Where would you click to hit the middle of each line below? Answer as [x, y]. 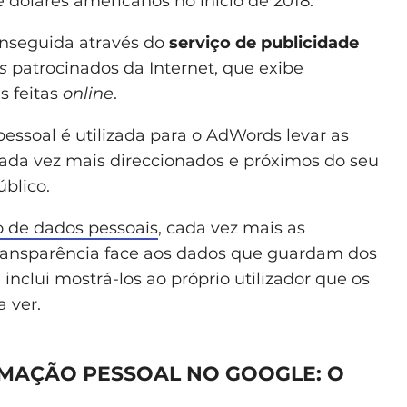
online [88, 93]
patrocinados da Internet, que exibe [155, 68]
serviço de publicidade [264, 42]
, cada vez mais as [232, 228]
